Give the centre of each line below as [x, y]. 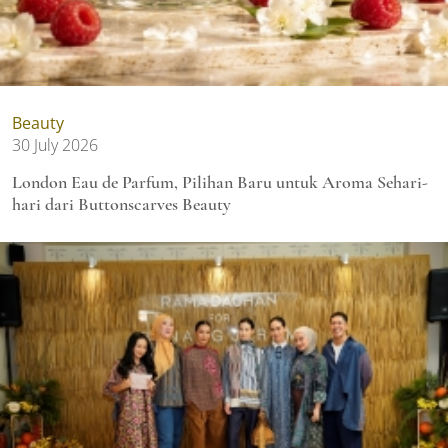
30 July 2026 [55, 145]
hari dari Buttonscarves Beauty [121, 204]
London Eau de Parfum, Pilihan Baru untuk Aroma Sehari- [220, 182]
